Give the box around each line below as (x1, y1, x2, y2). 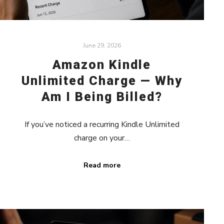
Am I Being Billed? (41, 89, 162, 104)
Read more (83, 160, 120, 170)
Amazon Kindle (52, 57, 151, 72)
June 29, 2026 (82, 41, 121, 50)
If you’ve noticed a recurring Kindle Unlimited (24, 119, 179, 130)
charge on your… (73, 132, 130, 144)
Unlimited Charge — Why (21, 73, 182, 88)
